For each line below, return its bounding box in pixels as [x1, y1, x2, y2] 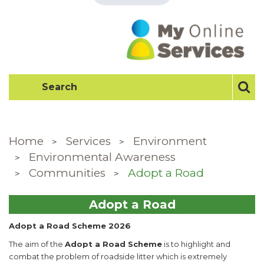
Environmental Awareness [29, 150, 176, 164]
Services [66, 134, 111, 148]
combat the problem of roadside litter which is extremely [9, 251, 227, 261]
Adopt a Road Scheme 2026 [9, 220, 131, 230]
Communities [29, 166, 105, 180]
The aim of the [9, 239, 65, 249]
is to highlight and [162, 239, 230, 249]
